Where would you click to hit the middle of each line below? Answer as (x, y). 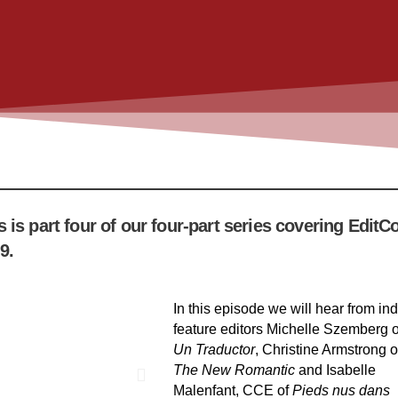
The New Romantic (234, 370)
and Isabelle (335, 370)
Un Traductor (214, 349)
